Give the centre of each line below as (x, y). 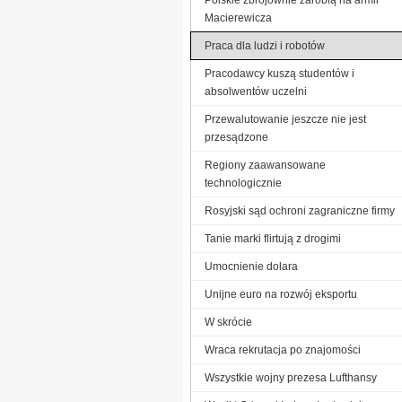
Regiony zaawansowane (265, 165)
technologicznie (243, 183)
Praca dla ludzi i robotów (265, 45)
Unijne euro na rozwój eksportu (281, 294)
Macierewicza (238, 17)
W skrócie (228, 322)
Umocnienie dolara (251, 266)
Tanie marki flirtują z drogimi (273, 238)
